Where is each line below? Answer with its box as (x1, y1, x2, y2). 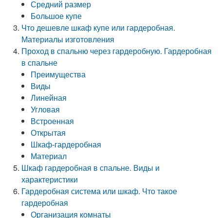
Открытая (31, 127, 66, 138)
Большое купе (31, 10, 82, 21)
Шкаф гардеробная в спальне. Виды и (21, 162, 160, 173)
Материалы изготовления (21, 34, 115, 45)
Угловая (31, 104, 60, 115)
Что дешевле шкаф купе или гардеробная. (21, 22, 176, 33)
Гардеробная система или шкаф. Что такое (21, 185, 178, 197)
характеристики (21, 174, 78, 185)
